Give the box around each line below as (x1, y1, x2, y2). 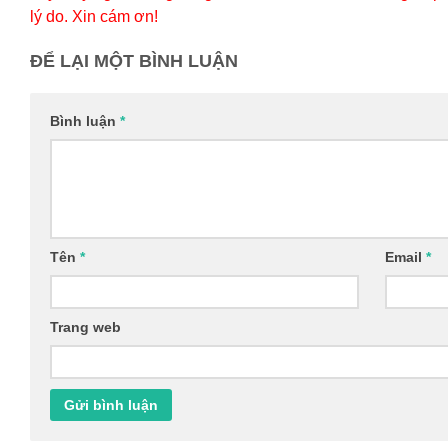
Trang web (50, 319, 121, 336)
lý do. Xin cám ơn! (30, 8, 158, 26)
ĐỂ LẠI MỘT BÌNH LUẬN (30, 51, 238, 72)
